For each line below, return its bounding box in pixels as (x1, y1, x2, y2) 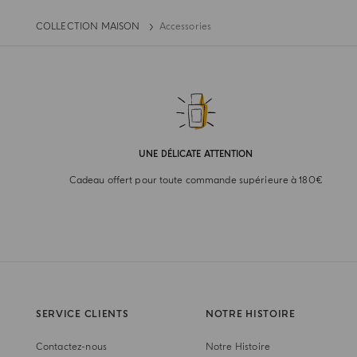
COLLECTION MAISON (35, 21, 140, 33)
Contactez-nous (35, 341, 108, 354)
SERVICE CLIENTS (35, 308, 129, 321)
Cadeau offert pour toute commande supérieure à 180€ (69, 175, 323, 187)
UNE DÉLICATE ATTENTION (139, 149, 253, 160)
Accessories (159, 21, 212, 33)
